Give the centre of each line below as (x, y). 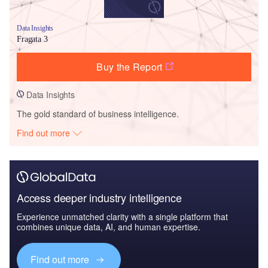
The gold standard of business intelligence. (98, 113)
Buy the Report (130, 66)
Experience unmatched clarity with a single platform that (122, 216)
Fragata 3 (32, 39)
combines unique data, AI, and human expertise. (109, 226)
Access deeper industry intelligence (99, 197)
